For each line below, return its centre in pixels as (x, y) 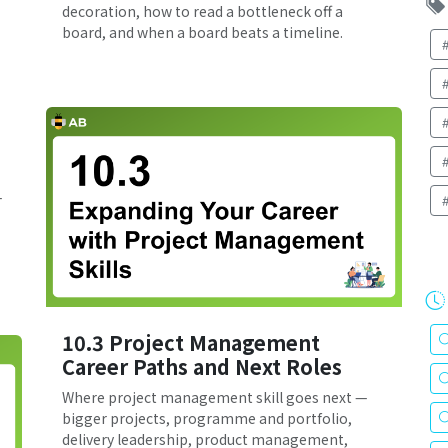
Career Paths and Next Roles (202, 367)
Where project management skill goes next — (215, 397)
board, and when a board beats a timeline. (202, 32)
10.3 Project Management (191, 343)
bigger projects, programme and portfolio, (207, 418)
